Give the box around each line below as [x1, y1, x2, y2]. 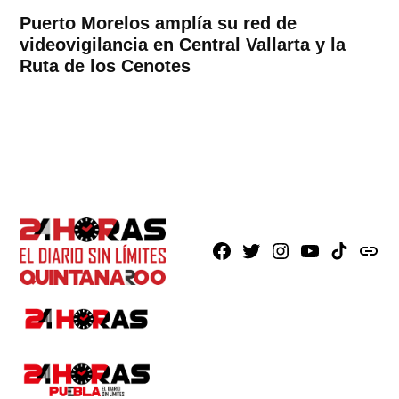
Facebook [209, 243, 281, 262]
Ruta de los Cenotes [20, 55, 191, 76]
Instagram [268, 243, 340, 262]
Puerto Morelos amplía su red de [20, 12, 297, 33]
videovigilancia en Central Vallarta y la [20, 34, 346, 54]
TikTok [327, 243, 373, 262]
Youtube [297, 243, 356, 262]
